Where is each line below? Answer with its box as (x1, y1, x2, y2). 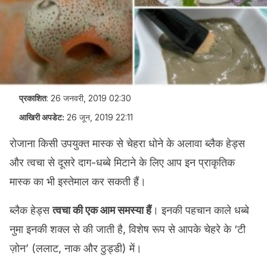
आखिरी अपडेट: (19, 112, 64, 122)
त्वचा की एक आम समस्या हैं (52, 204, 151, 216)
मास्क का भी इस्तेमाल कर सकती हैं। (10, 175, 146, 188)
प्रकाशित (19, 93, 46, 103)
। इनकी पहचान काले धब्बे (151, 204, 249, 216)
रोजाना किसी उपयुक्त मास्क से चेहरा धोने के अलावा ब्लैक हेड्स (10, 137, 245, 150)
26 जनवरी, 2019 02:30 (51, 93, 131, 103)
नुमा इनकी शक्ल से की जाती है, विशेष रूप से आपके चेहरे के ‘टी (10, 223, 246, 235)
